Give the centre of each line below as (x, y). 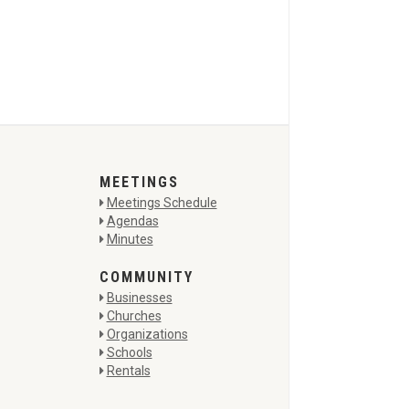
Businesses (139, 298)
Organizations (147, 334)
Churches (134, 316)
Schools (129, 352)
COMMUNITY (146, 277)
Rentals (128, 371)
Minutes (130, 239)
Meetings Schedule (162, 203)
